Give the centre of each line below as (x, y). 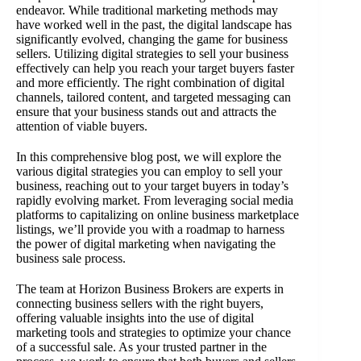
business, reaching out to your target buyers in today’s (152, 186)
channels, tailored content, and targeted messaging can (154, 98)
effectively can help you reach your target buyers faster (155, 68)
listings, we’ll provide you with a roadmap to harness (150, 230)
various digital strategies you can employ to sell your (149, 172)
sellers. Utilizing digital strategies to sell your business (152, 54)
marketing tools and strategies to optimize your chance (154, 333)
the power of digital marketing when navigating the (146, 244)
